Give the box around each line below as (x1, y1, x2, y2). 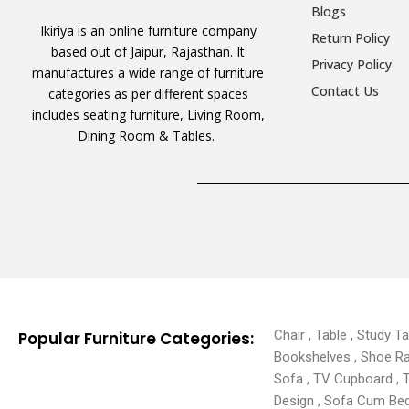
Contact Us (310, 82, 379, 100)
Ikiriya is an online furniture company (39, 22, 257, 40)
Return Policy (310, 29, 390, 47)
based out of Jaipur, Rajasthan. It (51, 43, 246, 61)
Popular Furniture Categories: (18, 327, 254, 350)
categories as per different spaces (47, 85, 248, 103)
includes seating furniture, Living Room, (31, 106, 265, 124)
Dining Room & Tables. (78, 127, 219, 145)
